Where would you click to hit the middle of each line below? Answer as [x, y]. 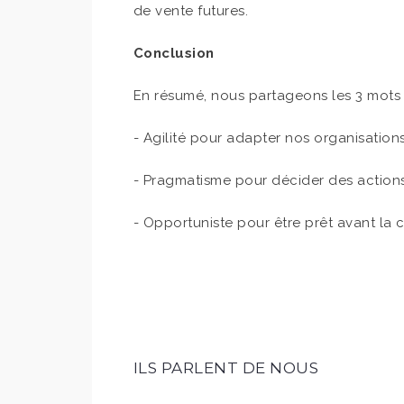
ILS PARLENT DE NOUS [226, 368]
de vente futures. [191, 11]
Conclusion [174, 53]
